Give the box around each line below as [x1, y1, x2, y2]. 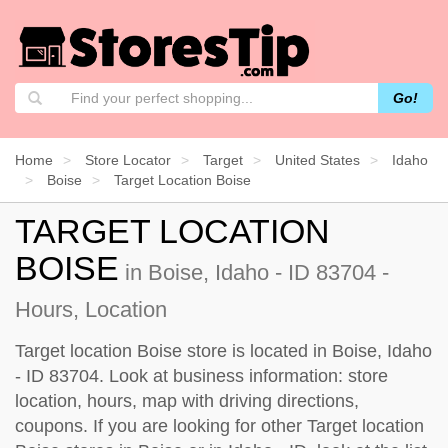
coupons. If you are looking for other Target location [15, 415, 424, 436]
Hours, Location [15, 296, 167, 322]
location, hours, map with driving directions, [15, 390, 359, 411]
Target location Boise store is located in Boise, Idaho [15, 340, 432, 361]
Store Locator [85, 151, 171, 168]
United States [275, 151, 360, 168]
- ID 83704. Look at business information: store [15, 365, 388, 386]
